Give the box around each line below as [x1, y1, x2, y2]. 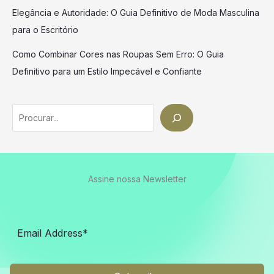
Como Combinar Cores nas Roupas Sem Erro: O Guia [12, 48, 224, 59]
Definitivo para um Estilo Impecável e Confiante [12, 65, 202, 76]
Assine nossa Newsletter [87, 174, 187, 185]
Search [12, 106, 40, 117]
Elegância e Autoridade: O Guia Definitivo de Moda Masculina [12, 7, 259, 18]
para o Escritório [12, 24, 78, 35]
